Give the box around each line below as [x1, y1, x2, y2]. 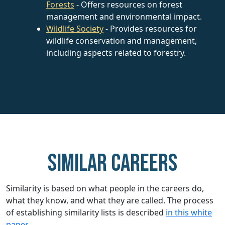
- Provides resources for [103, 23, 197, 34]
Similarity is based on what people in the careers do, [6, 182, 204, 194]
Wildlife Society [46, 23, 103, 34]
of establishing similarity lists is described [6, 206, 166, 218]
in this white [166, 206, 212, 218]
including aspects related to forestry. [46, 47, 186, 58]
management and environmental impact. [46, 11, 202, 22]
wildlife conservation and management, [46, 35, 197, 46]
